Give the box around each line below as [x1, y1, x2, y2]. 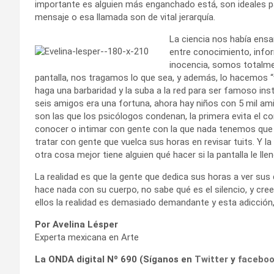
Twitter [194, 253, 228, 265]
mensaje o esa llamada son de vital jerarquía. [35, 11, 215, 23]
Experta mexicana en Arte [35, 231, 139, 243]
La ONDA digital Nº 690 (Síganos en [35, 253, 194, 265]
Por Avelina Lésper [35, 218, 118, 230]
